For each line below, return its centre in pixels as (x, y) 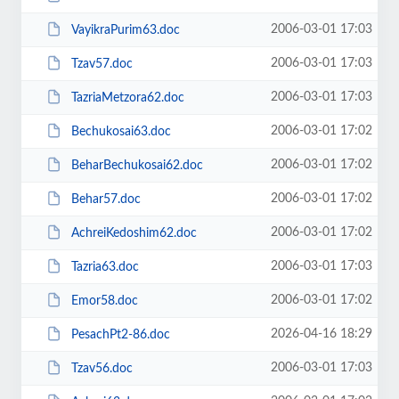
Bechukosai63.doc (121, 131)
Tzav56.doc (102, 368)
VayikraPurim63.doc (125, 30)
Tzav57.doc (102, 64)
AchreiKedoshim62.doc (134, 233)
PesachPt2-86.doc (120, 334)
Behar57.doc (106, 199)
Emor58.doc (104, 301)
